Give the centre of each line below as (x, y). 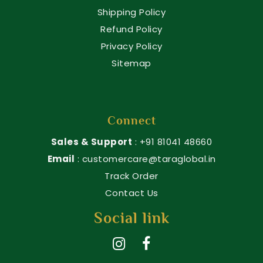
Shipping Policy (131, 12)
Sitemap (131, 63)
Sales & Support (92, 142)
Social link (131, 218)
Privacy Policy (131, 46)
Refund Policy (131, 29)
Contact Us (131, 193)
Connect (131, 121)
